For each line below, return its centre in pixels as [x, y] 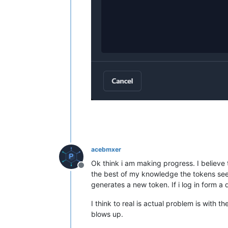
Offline [93, 170]
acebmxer [106, 149]
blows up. [107, 214]
